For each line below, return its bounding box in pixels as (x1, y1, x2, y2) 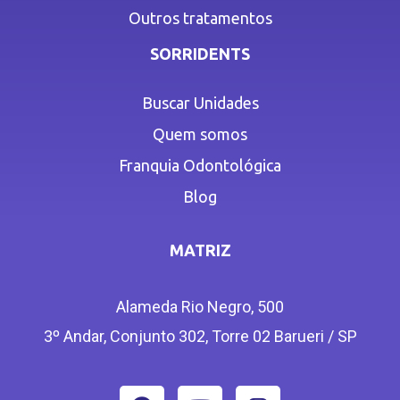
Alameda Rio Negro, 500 (116, 296, 284, 316)
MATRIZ (169, 240, 231, 259)
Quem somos (153, 124, 247, 143)
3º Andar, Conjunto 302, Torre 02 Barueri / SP (43, 326, 357, 346)
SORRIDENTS (150, 44, 250, 62)
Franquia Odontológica (119, 155, 281, 174)
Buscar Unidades (141, 93, 259, 112)
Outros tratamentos (128, 8, 272, 27)
